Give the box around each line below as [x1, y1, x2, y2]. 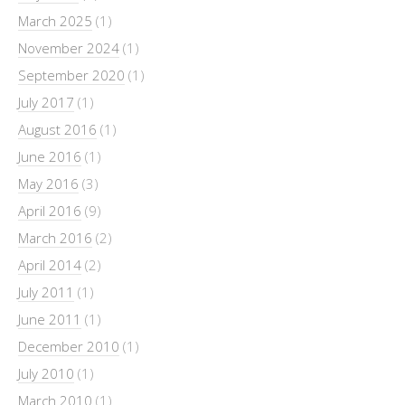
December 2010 [18, 337, 119, 356]
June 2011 [18, 310, 81, 329]
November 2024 [18, 39, 119, 58]
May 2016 [18, 174, 79, 193]
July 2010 [18, 364, 74, 383]
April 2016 [18, 202, 81, 221]
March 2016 [18, 229, 92, 248]
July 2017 [18, 93, 74, 112]
